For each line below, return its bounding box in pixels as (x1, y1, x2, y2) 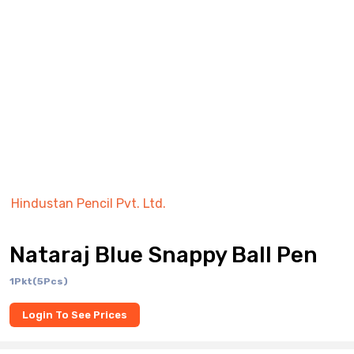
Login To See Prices (22, 309, 127, 321)
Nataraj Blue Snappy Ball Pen (9, 242, 318, 268)
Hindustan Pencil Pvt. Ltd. (11, 196, 166, 211)
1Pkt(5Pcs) (9, 276, 68, 287)
